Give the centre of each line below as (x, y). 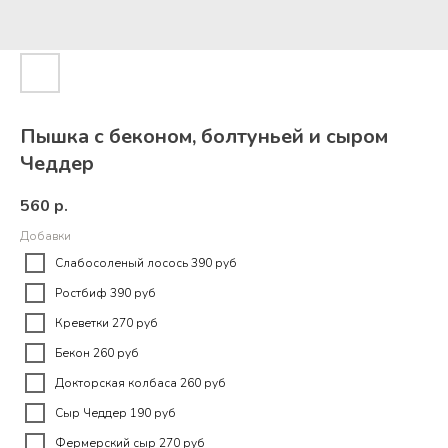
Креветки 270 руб (106, 323)
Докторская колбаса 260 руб (140, 383)
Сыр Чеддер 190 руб (115, 413)
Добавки (45, 236)
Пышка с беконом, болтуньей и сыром (204, 136)
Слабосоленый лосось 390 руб (146, 263)
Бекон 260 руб (97, 353)
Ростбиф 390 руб (105, 293)
